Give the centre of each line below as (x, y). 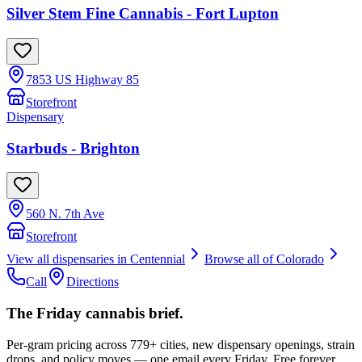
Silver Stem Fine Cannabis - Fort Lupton (143, 14)
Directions (93, 282)
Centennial (158, 259)
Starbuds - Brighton (73, 148)
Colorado (300, 259)
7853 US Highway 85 (82, 79)
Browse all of (240, 259)
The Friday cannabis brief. (95, 314)
